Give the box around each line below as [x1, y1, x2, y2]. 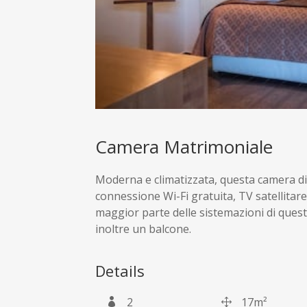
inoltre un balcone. [95, 221, 192, 237]
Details [95, 260, 145, 282]
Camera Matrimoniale [95, 134, 273, 160]
